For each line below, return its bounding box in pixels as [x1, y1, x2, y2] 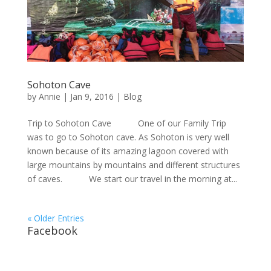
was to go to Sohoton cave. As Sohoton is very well [27, 131, 229, 143]
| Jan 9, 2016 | [60, 91, 123, 103]
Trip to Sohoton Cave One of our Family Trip [27, 117, 226, 129]
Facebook [27, 223, 77, 238]
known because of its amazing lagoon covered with [27, 145, 229, 157]
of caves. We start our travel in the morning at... [27, 173, 237, 185]
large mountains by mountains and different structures [27, 159, 240, 171]
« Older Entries [27, 212, 84, 224]
